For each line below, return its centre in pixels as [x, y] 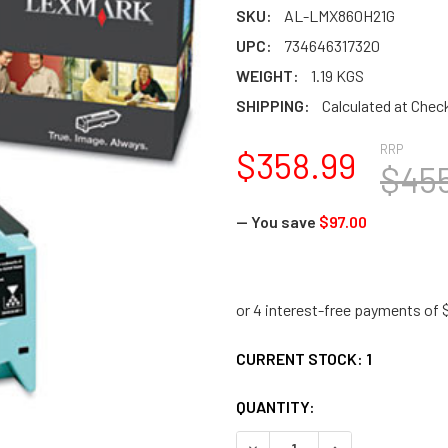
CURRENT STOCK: [301, 358]
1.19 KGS [337, 75]
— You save [276, 221]
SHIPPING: [273, 105]
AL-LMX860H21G [339, 15]
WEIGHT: [267, 75]
